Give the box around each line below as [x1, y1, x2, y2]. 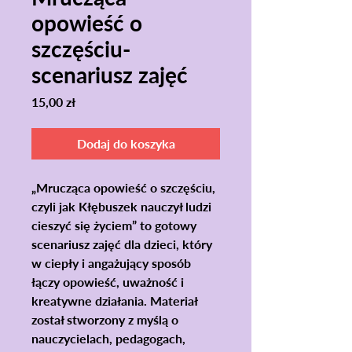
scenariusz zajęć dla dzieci [31, 236, 176, 251]
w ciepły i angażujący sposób [31, 255, 191, 270]
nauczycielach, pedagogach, [31, 330, 185, 346]
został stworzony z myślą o [31, 311, 178, 327]
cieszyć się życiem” [31, 217, 137, 233]
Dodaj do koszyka [76, 135, 175, 151]
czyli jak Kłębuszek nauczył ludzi [31, 198, 211, 214]
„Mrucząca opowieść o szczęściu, [31, 179, 215, 195]
